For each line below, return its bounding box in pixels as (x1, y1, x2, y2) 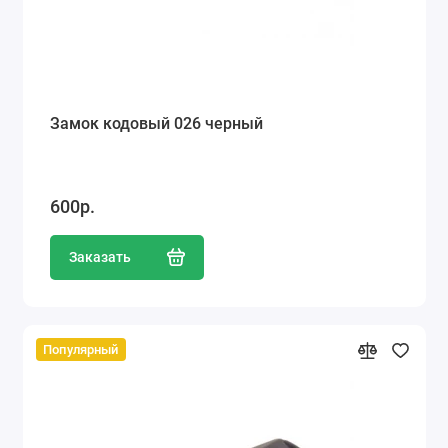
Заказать (68, 248, 131, 266)
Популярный (43, 342, 119, 358)
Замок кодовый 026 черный (49, 114, 263, 134)
